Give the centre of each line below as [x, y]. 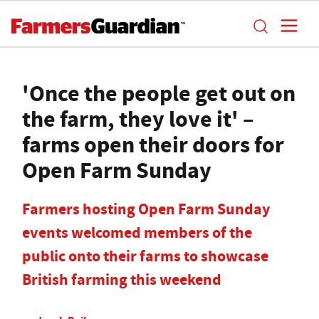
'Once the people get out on [159, 93]
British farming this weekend [122, 279]
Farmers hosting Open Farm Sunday [146, 209]
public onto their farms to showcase [145, 256]
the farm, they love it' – [138, 119]
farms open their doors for [153, 145]
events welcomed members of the [137, 232]
